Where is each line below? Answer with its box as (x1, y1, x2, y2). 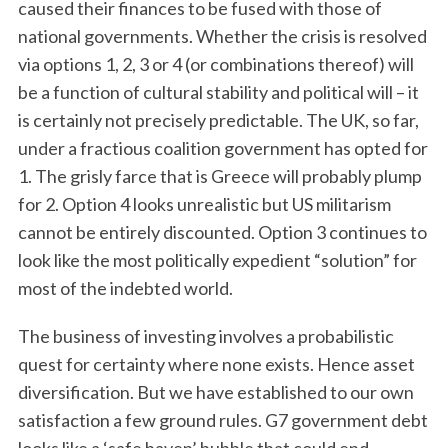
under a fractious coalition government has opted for (17, 137, 428, 159)
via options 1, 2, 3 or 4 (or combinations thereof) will (17, 53, 414, 75)
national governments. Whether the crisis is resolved (17, 25, 427, 47)
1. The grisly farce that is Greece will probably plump (17, 165, 422, 187)
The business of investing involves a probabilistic (17, 325, 394, 347)
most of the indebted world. (17, 277, 233, 299)
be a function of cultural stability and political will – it (17, 81, 419, 103)
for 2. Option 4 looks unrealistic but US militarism (17, 193, 391, 215)
